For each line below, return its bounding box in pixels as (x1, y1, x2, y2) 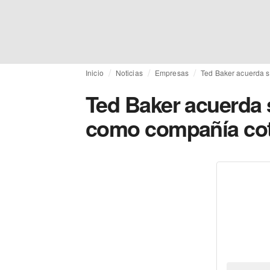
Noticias (115, 67, 143, 78)
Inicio (86, 67, 104, 78)
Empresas (154, 67, 189, 78)
